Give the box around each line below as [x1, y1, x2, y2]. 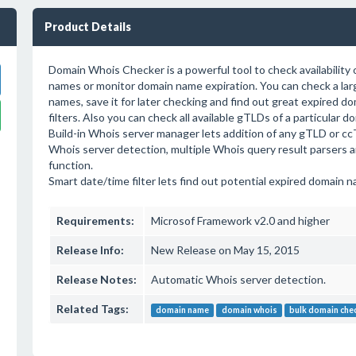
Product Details [44, 20, 131, 33]
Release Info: [56, 243, 124, 257]
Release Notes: [56, 273, 137, 286]
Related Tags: [56, 302, 129, 315]
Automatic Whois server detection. [150, 273, 326, 286]
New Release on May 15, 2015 [150, 243, 300, 257]
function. [48, 158, 93, 172]
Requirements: [56, 214, 134, 227]
